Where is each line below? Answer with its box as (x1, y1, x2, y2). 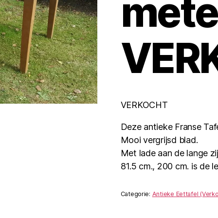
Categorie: (120, 190, 152, 198)
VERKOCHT (120, 99, 168, 110)
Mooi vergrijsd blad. (120, 134, 198, 145)
